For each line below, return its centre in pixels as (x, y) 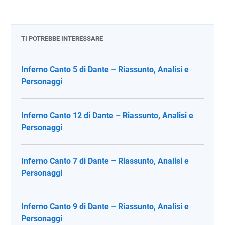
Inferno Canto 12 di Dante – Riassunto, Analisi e (107, 115)
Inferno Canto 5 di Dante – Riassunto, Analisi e (105, 70)
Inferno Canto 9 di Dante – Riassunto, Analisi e (105, 207)
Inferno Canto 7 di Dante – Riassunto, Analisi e (105, 161)
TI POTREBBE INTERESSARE (62, 38)
